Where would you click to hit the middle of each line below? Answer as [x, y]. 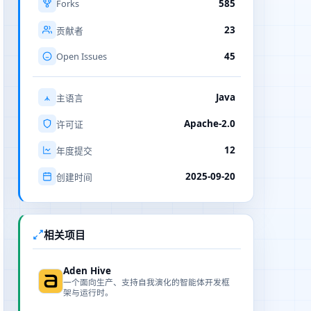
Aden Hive [87, 271]
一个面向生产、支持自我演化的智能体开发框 [146, 282]
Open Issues [82, 56]
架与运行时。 [88, 292]
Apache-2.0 [210, 124]
